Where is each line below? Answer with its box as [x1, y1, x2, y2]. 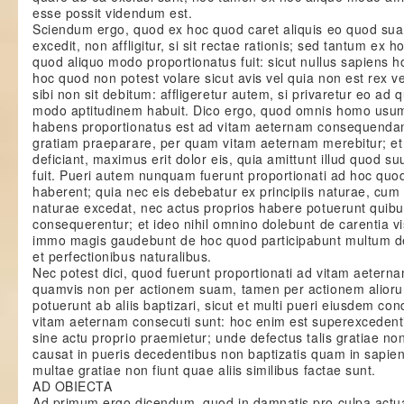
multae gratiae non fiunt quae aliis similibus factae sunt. [32, 361, 376, 379]
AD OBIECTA [32, 377, 113, 395]
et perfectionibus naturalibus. [32, 247, 212, 265]
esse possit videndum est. [32, 4, 193, 22]
